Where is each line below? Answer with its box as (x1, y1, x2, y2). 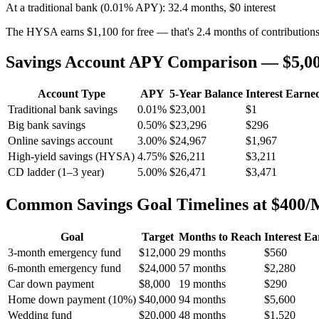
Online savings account (8, 135, 113, 147)
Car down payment (8, 278, 94, 291)
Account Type (37, 88, 105, 100)
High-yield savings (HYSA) (8, 150, 135, 163)
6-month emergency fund (8, 262, 121, 275)
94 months (179, 293, 226, 306)
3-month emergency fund (8, 246, 121, 259)
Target (141, 231, 174, 244)
